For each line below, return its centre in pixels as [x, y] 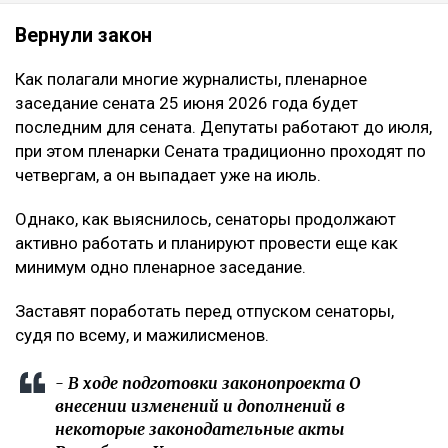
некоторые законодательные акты [199, 429]
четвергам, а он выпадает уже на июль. [168, 175]
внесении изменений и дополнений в [200, 406]
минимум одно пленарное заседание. [160, 267]
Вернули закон [83, 36]
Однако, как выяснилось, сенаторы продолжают [205, 219]
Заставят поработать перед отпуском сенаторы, [204, 311]
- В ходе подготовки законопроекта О [208, 383]
